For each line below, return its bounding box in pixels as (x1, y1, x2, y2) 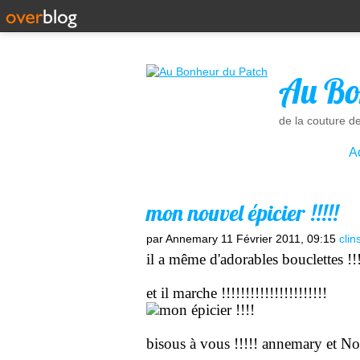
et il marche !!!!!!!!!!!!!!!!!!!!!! (146, 284, 327, 301)
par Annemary (146, 232, 218, 245)
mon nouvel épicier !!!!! (146, 198, 338, 227)
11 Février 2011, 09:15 (221, 232, 336, 245)
